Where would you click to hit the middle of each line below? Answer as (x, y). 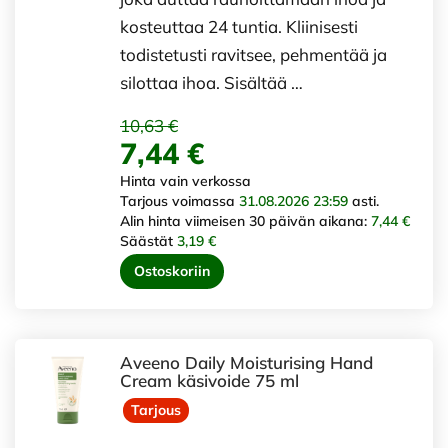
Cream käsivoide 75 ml (209, 380)
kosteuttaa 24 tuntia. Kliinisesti (239, 26)
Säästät (148, 240)
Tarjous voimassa (179, 200)
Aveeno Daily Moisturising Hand (246, 362)
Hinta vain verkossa (185, 180)
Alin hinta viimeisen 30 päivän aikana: (245, 220)
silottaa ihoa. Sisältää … (211, 82)
